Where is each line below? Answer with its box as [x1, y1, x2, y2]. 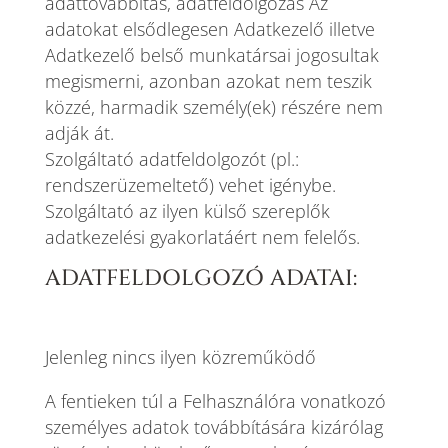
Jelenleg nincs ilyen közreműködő [44, 345, 316, 369]
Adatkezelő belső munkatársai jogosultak [44, 43, 379, 67]
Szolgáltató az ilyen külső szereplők [44, 199, 330, 223]
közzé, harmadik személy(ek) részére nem [44, 95, 383, 119]
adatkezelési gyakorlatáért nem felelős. [44, 225, 360, 249]
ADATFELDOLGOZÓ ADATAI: [44, 264, 357, 293]
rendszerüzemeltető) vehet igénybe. [44, 173, 336, 197]
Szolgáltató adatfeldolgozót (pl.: [44, 147, 299, 171]
